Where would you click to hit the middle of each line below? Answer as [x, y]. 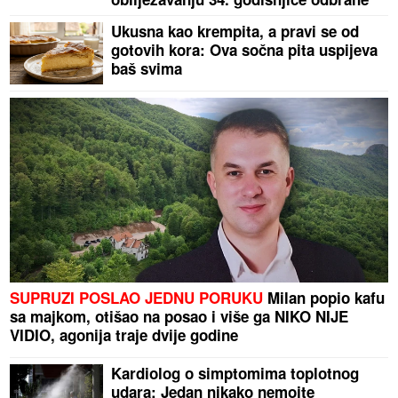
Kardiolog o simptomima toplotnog [235, 374]
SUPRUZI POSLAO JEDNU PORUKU [137, 298]
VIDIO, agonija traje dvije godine [124, 335]
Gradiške [143, 18]
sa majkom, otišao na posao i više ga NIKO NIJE [179, 317]
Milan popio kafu [324, 298]
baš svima [147, 69]
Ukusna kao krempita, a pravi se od [235, 32]
